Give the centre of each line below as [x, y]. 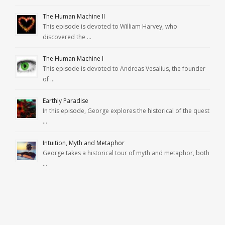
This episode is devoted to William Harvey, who [110, 27]
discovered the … [67, 37]
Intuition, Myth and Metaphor [84, 143]
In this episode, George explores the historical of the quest [126, 111]
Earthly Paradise [66, 101]
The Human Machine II [74, 17]
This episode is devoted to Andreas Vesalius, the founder [124, 69]
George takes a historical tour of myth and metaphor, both [126, 153]
